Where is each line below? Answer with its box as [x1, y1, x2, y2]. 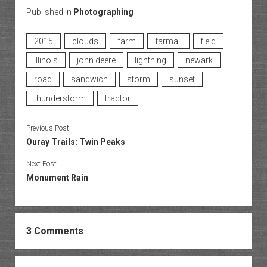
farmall [154, 36, 182, 46]
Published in [26, 7, 73, 17]
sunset [169, 74, 195, 84]
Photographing [73, 7, 133, 17]
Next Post [26, 160, 57, 168]
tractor [104, 94, 131, 103]
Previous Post [26, 124, 69, 132]
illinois [33, 55, 58, 65]
